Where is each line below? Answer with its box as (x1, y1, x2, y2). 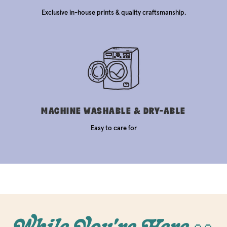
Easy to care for (90, 123, 137, 132)
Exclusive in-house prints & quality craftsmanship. (41, 8, 186, 17)
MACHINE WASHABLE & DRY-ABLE (41, 106, 186, 115)
